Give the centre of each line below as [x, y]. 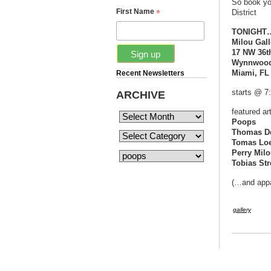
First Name [136, 12]
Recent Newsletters [150, 73]
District [244, 12]
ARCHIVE [141, 94]
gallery [242, 209]
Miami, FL [250, 73]
